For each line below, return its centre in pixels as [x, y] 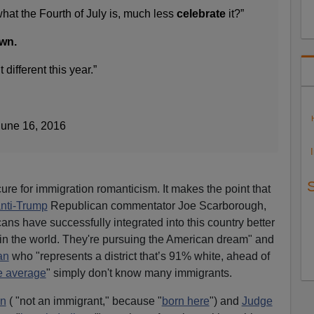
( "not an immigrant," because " [84, 301]
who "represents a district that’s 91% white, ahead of [139, 256]
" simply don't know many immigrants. [139, 273]
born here [185, 301]
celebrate [201, 13]
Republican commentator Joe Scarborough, [157, 205]
